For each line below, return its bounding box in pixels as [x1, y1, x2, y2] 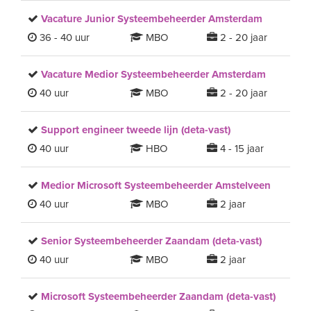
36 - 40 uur [37, 31, 90, 44]
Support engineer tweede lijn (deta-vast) [41, 124, 230, 136]
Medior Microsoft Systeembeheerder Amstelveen [41, 179, 271, 192]
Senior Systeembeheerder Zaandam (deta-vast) [41, 235, 262, 247]
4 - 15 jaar [217, 142, 264, 155]
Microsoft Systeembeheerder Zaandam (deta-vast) [41, 290, 276, 303]
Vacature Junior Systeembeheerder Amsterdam [41, 12, 262, 25]
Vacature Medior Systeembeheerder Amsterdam [41, 68, 266, 81]
